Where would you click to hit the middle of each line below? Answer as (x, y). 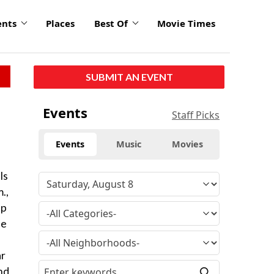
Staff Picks (196, 115)
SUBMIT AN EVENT (129, 76)
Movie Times (186, 24)
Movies (188, 144)
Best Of (111, 24)
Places (60, 24)
